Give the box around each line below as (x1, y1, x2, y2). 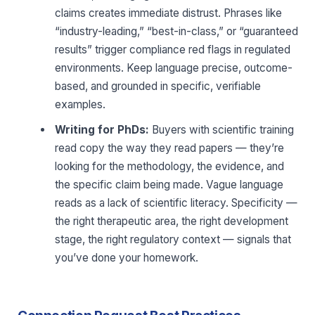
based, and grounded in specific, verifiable (55, 79, 262, 94)
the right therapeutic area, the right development (55, 214, 289, 228)
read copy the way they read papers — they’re (55, 141, 285, 155)
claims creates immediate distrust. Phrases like (55, 6, 283, 20)
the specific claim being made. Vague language (55, 177, 284, 191)
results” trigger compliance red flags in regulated (55, 43, 291, 57)
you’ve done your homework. (55, 250, 199, 264)
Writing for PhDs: (55, 122, 150, 136)
